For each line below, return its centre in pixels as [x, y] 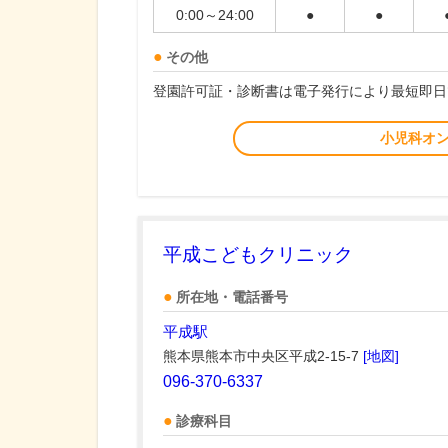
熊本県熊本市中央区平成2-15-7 [263, 356]
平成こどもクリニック [258, 255]
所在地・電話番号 [232, 298]
